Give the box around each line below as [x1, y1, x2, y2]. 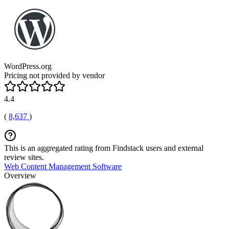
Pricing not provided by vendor [4, 71, 105, 80]
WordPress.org [4, 61, 52, 71]
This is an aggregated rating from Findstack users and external [4, 143, 203, 152]
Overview [4, 171, 36, 180]
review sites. [4, 152, 44, 162]
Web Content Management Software [4, 162, 122, 171]
